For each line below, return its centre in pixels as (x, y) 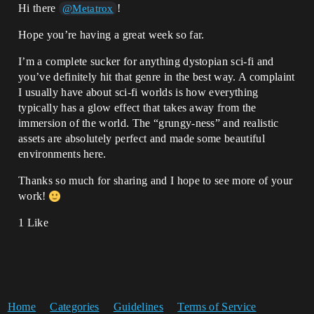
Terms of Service (217, 306)
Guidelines (138, 306)
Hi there (39, 8)
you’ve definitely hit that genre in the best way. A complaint (157, 76)
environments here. (62, 153)
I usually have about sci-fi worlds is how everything (138, 92)
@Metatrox (88, 8)
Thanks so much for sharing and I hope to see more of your (156, 180)
